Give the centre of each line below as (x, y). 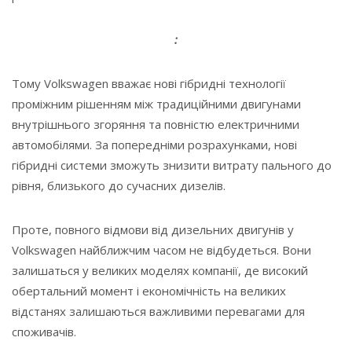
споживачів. (44, 331)
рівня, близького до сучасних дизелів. (119, 185)
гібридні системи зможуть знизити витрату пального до (172, 165)
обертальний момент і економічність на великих (149, 290)
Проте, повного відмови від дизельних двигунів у (153, 229)
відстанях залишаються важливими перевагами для (158, 311)
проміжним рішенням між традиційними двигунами (156, 103)
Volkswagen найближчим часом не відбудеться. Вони (161, 249)
